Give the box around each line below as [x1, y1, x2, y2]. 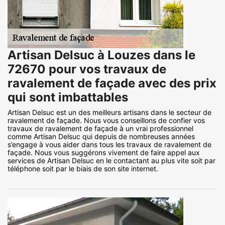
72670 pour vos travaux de [8, 61, 166, 76]
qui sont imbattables [8, 89, 128, 104]
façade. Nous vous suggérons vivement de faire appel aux [8, 148, 200, 157]
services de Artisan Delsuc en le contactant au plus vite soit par [8, 156, 215, 165]
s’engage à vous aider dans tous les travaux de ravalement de [8, 140, 211, 149]
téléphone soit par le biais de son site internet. [8, 164, 158, 173]
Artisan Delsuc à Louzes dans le [8, 47, 195, 62]
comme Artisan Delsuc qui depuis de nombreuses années [8, 132, 195, 141]
